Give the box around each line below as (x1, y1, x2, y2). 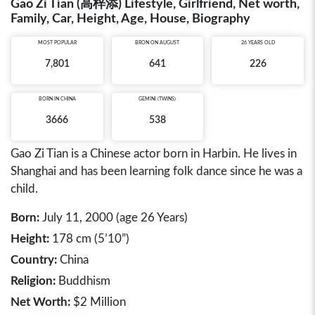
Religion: (11, 275, 56, 287)
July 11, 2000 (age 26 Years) (39, 212, 188, 224)
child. (11, 183, 38, 195)
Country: (11, 254, 57, 266)
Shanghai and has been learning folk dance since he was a (11, 165, 302, 177)
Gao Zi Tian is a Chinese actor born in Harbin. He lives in (11, 148, 297, 160)
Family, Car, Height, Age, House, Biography (11, 13, 250, 25)
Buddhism (56, 275, 110, 287)
